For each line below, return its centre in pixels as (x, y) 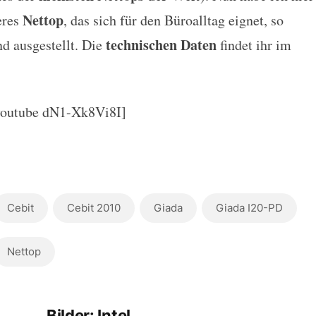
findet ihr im (254, 45)
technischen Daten (161, 45)
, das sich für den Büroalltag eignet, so (173, 20)
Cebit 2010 (94, 208)
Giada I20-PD (249, 208)
